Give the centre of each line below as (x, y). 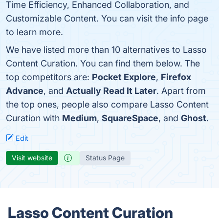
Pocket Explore (124, 77)
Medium (79, 118)
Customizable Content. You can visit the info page (107, 18)
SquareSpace (130, 118)
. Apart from (181, 91)
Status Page (105, 158)
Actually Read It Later (111, 91)
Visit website (32, 158)
